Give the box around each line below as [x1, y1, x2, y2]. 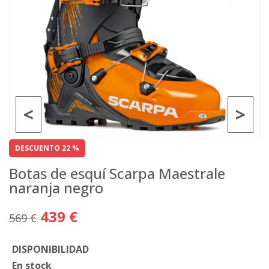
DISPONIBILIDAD [12, 243, 89, 256]
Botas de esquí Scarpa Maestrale [9, 163, 225, 183]
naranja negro [9, 178, 103, 198]
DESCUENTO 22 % [15, 143, 79, 153]
